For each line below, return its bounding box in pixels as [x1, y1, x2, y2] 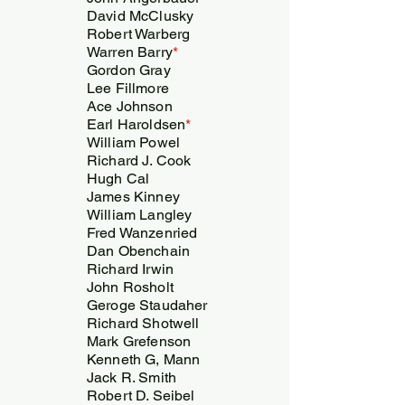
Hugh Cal [87, 169, 150, 187]
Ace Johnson [87, 97, 173, 115]
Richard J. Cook [87, 151, 195, 169]
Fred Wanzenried [87, 223, 202, 241]
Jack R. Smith [87, 368, 177, 386]
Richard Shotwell [87, 314, 200, 332]
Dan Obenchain [87, 241, 191, 259]
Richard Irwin [87, 259, 174, 278]
